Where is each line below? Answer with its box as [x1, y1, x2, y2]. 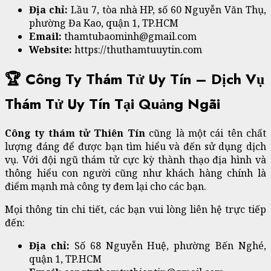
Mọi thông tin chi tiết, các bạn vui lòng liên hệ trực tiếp [5, 202, 266, 216]
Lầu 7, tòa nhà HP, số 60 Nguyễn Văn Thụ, [70, 3, 267, 17]
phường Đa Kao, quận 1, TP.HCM [29, 16, 178, 30]
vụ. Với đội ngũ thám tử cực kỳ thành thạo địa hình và [5, 152, 266, 166]
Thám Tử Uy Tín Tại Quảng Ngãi [5, 93, 220, 114]
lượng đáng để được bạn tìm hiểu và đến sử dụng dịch [5, 139, 266, 153]
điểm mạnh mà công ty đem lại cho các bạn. [5, 179, 206, 193]
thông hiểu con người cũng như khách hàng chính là [5, 166, 266, 180]
